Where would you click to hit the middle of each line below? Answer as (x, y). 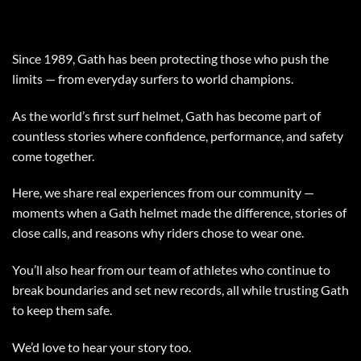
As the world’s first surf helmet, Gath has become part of (166, 115)
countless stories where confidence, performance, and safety (178, 135)
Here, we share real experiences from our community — (163, 193)
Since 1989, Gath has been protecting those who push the (170, 58)
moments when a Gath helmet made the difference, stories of (179, 213)
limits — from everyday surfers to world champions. (153, 78)
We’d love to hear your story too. (102, 346)
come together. (53, 156)
